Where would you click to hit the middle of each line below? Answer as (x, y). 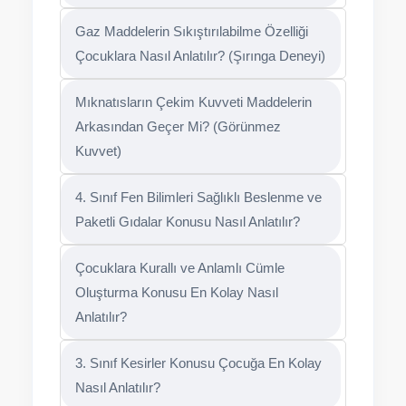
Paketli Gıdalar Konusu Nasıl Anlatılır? (188, 222)
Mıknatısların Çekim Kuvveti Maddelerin (193, 102)
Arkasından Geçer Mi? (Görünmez (178, 126)
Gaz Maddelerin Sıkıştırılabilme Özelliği (192, 31)
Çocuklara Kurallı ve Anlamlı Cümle (180, 268)
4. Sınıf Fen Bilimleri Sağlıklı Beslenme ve (198, 197)
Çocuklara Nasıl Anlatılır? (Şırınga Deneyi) (200, 56)
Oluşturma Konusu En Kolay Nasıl (177, 292)
